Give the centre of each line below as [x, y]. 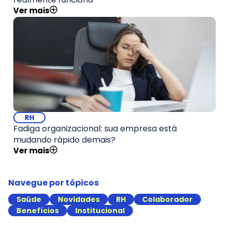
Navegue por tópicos [53, 183]
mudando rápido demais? [64, 140]
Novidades [79, 199]
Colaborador [167, 199]
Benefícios [38, 211]
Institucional [100, 211]
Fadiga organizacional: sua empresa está [95, 129]
